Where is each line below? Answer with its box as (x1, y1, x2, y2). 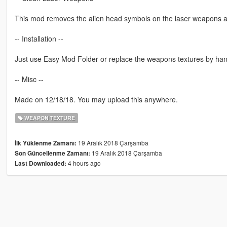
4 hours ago (66, 159, 101, 168)
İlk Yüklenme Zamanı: (14, 139, 77, 148)
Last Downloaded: (14, 159, 66, 168)
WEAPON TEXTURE (23, 114, 75, 122)
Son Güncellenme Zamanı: (14, 149, 90, 158)
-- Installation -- (14, 33, 63, 44)
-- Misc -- (14, 74, 44, 85)
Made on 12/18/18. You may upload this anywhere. (14, 94, 178, 105)
